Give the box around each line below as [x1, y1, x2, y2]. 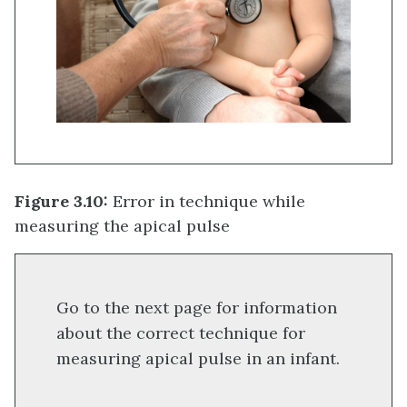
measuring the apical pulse [15, 215, 230, 237]
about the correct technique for [56, 322, 305, 343]
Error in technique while [108, 191, 305, 213]
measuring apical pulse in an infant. [56, 347, 340, 369]
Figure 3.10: [15, 191, 108, 213]
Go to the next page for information [56, 296, 337, 318]
